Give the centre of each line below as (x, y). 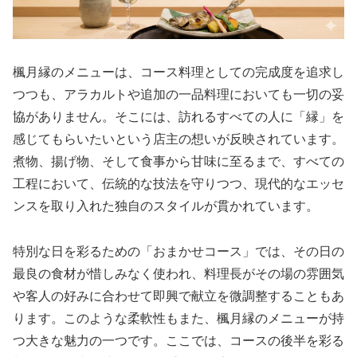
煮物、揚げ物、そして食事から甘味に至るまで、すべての (178, 162)
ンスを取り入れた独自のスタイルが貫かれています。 (166, 206)
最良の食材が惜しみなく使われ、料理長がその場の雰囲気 (178, 274)
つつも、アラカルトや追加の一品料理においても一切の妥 (178, 95)
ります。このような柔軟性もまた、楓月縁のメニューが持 (178, 319)
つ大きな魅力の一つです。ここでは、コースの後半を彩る (178, 341)
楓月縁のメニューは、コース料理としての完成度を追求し (178, 73)
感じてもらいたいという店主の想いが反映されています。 (178, 139)
